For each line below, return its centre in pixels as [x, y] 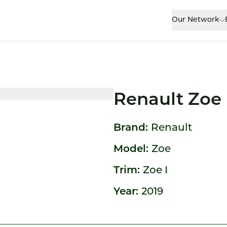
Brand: [132, 128]
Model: [133, 149]
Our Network [196, 20]
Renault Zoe [167, 101]
